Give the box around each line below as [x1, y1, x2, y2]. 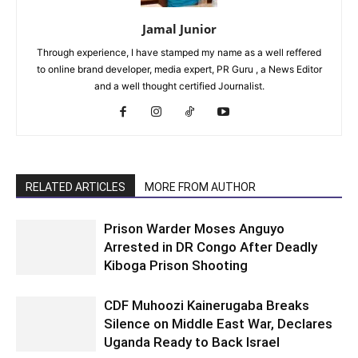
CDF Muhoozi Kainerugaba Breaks [104, 296, 309, 313]
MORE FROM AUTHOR [145, 180, 256, 193]
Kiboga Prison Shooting [104, 257, 248, 273]
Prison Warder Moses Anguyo [104, 220, 284, 237]
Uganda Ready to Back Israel [104, 333, 280, 350]
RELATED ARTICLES [26, 180, 125, 193]
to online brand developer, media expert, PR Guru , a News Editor [36, 62, 322, 75]
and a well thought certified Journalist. [93, 79, 265, 92]
